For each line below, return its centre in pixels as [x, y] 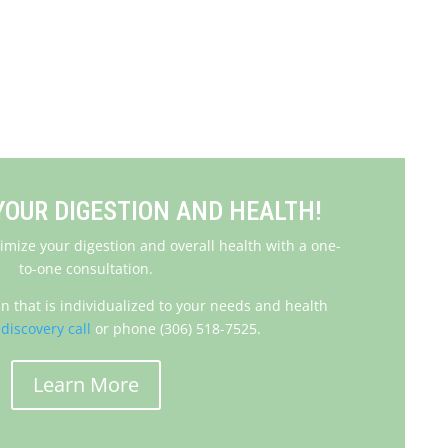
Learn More [85, 385]
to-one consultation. [85, 269]
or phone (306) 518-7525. [176, 329]
